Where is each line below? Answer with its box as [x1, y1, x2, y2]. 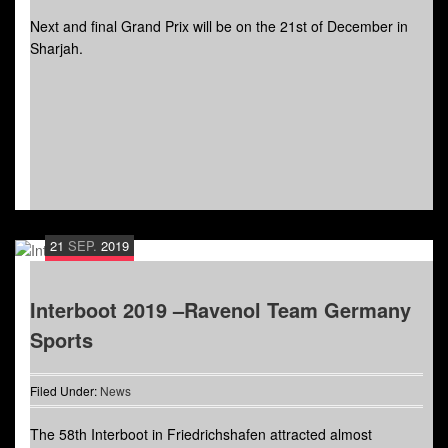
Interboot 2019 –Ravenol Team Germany [30, 295, 411, 325]
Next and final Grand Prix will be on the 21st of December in [30, 16, 408, 37]
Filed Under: [30, 382, 100, 400]
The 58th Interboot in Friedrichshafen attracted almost [30, 424, 372, 445]
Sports [30, 325, 93, 355]
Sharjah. [30, 38, 83, 59]
